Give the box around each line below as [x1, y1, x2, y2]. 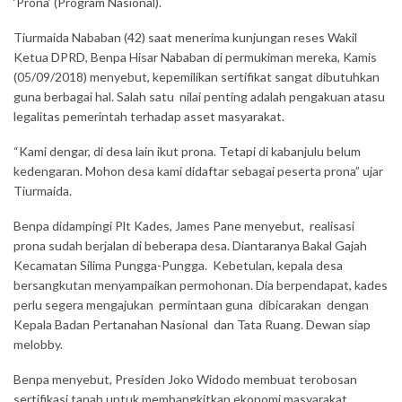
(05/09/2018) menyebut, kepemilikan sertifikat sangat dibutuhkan [13, 69, 380, 84]
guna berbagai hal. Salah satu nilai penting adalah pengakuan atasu [13, 89, 385, 104]
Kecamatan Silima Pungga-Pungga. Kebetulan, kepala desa [13, 258, 343, 273]
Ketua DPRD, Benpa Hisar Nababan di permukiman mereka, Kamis [13, 49, 377, 65]
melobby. [13, 336, 63, 352]
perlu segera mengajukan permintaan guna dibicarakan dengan [13, 297, 369, 312]
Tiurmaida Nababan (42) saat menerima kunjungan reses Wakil [13, 30, 357, 45]
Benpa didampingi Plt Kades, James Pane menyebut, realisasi [13, 218, 354, 233]
